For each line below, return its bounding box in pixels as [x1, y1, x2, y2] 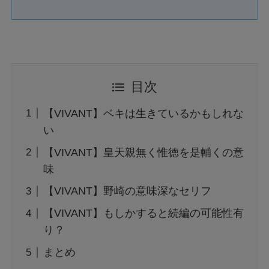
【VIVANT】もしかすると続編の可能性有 [43, 207, 244, 220]
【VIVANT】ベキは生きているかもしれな [43, 107, 244, 119]
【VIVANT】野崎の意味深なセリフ [43, 185, 211, 198]
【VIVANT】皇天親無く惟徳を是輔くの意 [43, 146, 244, 159]
